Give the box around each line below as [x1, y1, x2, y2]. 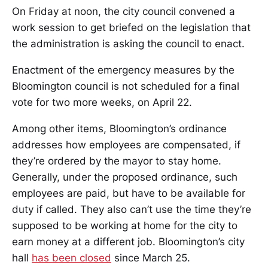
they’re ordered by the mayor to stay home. [12, 155, 221, 167]
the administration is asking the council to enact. [12, 38, 245, 50]
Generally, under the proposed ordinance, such [12, 171, 237, 183]
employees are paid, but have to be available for [12, 187, 245, 199]
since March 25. [111, 252, 190, 264]
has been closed [32, 252, 111, 264]
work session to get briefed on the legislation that [12, 22, 251, 33]
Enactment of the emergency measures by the [12, 64, 234, 76]
